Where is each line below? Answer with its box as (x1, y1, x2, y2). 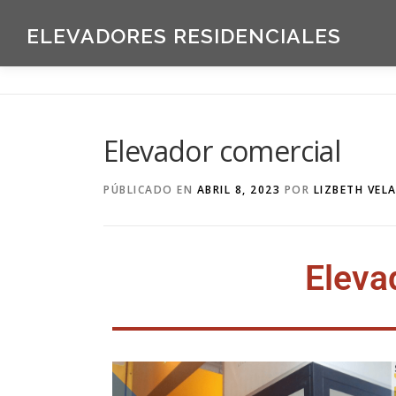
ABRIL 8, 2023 (196, 182, 280, 197)
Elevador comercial (103, 132, 341, 170)
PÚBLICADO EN (103, 182, 197, 197)
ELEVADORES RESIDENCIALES (27, 24, 341, 49)
